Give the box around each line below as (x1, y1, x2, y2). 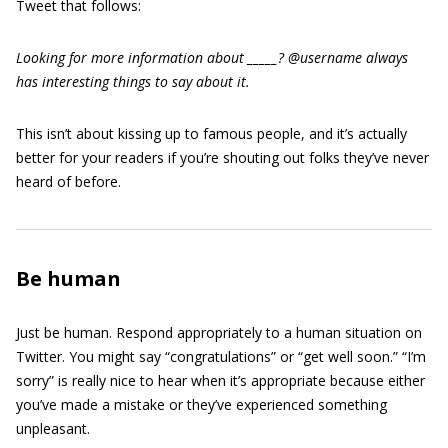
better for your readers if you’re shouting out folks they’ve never (16, 148, 429, 167)
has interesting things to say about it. (16, 72, 250, 91)
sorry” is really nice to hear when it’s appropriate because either (16, 371, 425, 390)
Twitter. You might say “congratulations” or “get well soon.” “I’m (16, 347, 426, 366)
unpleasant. (16, 419, 90, 438)
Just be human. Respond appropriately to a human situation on (16, 323, 422, 342)
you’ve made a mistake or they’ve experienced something (16, 395, 387, 414)
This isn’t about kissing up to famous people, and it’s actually (16, 124, 407, 143)
